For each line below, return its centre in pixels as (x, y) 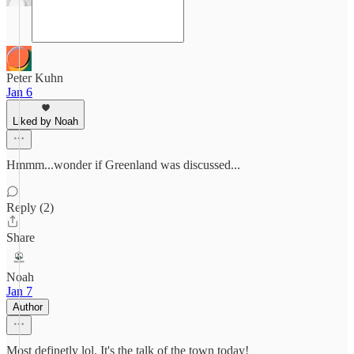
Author (28, 307)
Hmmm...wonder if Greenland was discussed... (123, 165)
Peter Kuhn (35, 78)
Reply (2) (30, 207)
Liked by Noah (45, 121)
